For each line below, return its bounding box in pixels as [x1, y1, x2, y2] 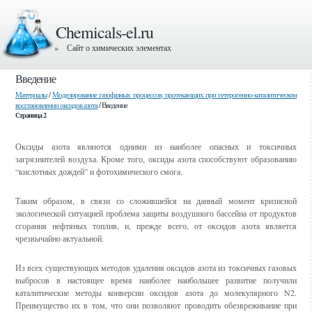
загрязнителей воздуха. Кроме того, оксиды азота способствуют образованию [15, 153, 297, 164]
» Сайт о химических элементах [54, 42, 171, 53]
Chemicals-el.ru [56, 21, 153, 44]
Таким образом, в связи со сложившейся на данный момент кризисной [15, 195, 297, 206]
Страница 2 [15, 110, 46, 120]
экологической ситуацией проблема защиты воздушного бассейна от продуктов [15, 208, 297, 219]
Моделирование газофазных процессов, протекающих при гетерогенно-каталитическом [52, 89, 297, 100]
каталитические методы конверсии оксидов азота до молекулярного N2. [15, 287, 297, 298]
